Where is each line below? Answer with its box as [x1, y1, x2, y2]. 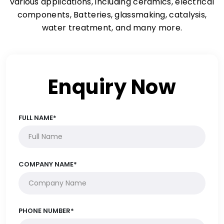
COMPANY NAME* [18, 159, 77, 169]
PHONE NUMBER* [18, 206, 74, 215]
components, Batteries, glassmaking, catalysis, [17, 9, 207, 20]
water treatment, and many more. [41, 22, 182, 33]
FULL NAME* [18, 113, 56, 122]
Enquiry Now [47, 73, 176, 101]
